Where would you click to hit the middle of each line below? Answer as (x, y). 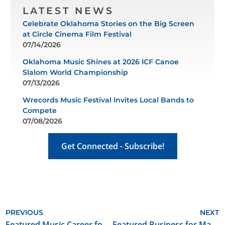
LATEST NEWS (68, 10)
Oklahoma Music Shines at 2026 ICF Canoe (100, 62)
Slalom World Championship (75, 72)
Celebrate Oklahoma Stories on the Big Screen (108, 23)
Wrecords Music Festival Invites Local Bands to (108, 100)
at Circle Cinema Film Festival (77, 34)
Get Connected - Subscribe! (113, 146)
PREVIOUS (25, 212)
